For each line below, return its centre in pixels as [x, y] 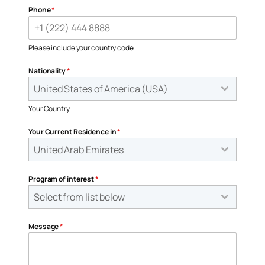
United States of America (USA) [101, 89]
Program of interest [62, 179]
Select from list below [79, 197]
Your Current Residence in [73, 132]
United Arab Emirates [79, 150]
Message [44, 227]
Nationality [48, 71]
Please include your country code [81, 48]
